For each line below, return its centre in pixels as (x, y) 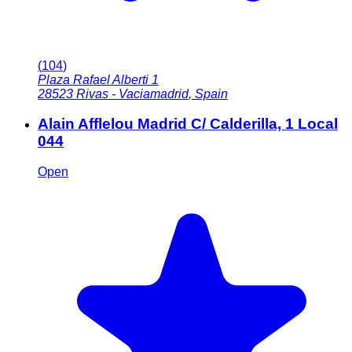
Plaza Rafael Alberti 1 (98, 79)
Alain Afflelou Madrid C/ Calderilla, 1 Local (188, 124)
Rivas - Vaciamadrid (132, 93)
